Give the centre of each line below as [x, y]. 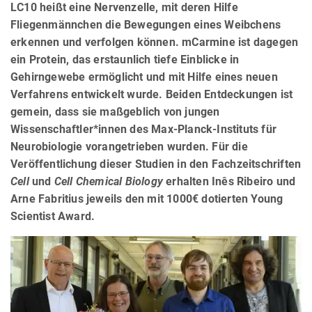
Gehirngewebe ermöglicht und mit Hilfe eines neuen [144, 77]
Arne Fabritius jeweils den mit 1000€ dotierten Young [147, 198]
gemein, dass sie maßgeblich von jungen [115, 111]
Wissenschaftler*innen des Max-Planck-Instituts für [144, 129]
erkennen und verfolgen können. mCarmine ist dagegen [155, 42]
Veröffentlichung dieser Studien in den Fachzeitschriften [156, 164]
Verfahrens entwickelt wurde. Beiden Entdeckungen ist [152, 94]
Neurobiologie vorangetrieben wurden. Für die [129, 146]
